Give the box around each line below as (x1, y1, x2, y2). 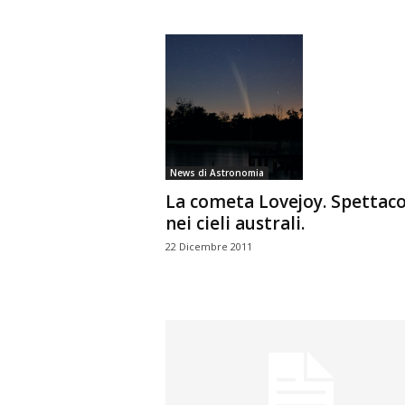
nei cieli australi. (165, 211, 305, 235)
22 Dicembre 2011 (165, 239, 252, 253)
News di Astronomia (169, 165, 264, 179)
